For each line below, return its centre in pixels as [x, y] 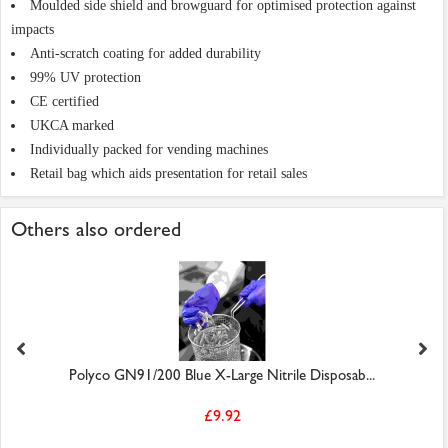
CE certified [64, 102]
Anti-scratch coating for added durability [145, 54]
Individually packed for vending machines [149, 150]
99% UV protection [85, 78]
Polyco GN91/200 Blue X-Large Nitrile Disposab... [222, 375]
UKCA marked [72, 126]
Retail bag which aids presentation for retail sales [168, 174]
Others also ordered [96, 230]
